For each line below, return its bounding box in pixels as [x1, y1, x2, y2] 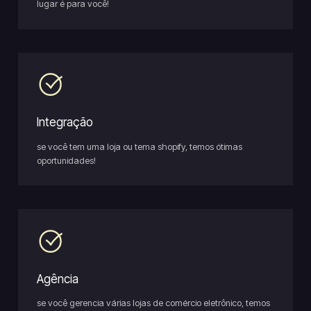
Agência [36, 271, 78, 286]
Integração [36, 115, 93, 130]
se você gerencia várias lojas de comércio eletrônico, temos [36, 298, 270, 309]
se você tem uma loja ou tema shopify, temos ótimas [36, 141, 242, 152]
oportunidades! [36, 155, 96, 166]
